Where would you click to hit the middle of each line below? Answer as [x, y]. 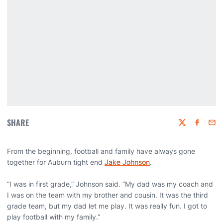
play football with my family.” [54, 217]
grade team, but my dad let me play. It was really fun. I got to [107, 206]
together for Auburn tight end [56, 162]
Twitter [189, 127]
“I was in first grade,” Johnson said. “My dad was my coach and [110, 184]
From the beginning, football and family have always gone [101, 151]
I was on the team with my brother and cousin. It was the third [108, 195]
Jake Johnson [127, 162]
